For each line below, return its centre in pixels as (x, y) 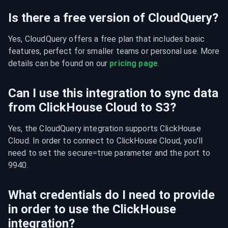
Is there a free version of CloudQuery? (113, 18)
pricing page (134, 63)
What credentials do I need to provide (111, 195)
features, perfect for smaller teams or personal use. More (114, 51)
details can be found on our (59, 63)
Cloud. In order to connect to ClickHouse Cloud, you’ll (106, 141)
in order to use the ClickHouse (92, 209)
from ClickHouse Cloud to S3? (92, 107)
